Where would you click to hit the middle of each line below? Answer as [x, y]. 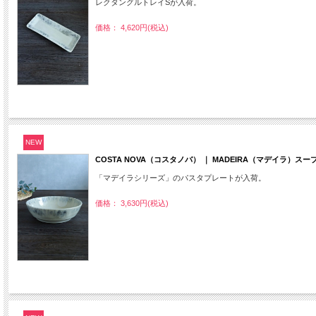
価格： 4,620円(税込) [132, 27]
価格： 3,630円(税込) [132, 203]
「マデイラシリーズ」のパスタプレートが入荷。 [181, 177]
